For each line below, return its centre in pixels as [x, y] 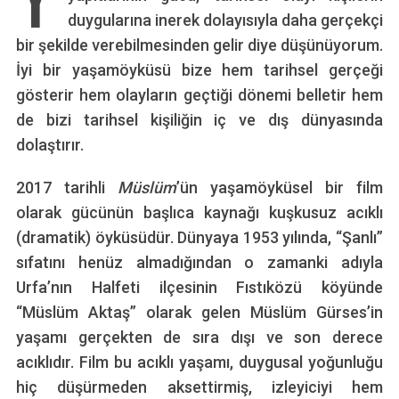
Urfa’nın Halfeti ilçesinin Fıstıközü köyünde [199, 287]
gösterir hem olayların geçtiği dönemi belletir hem [199, 94]
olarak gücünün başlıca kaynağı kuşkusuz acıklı [199, 212]
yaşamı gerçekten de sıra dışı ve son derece [199, 337]
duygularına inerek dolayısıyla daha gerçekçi [225, 20]
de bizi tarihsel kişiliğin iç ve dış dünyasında [199, 119]
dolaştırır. [49, 144]
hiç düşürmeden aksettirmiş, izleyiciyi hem [199, 387]
